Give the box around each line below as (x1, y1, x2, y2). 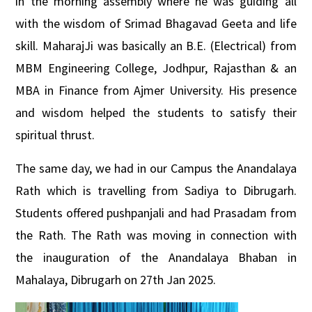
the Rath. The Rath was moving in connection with (15, 227, 297, 243)
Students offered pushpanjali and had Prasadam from (15, 205, 297, 221)
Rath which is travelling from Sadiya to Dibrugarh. (15, 182, 297, 198)
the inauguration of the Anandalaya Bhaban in (15, 249, 297, 265)
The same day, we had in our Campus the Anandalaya (15, 160, 297, 176)
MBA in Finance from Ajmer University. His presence (15, 82, 297, 98)
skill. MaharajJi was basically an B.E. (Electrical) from (15, 38, 297, 54)
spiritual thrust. (15, 127, 95, 143)
